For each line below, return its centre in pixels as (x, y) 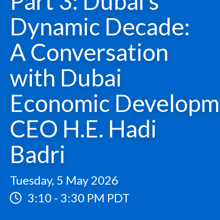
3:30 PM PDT (95, 198)
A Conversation (89, 52)
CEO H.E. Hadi (83, 128)
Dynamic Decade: (100, 26)
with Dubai (66, 77)
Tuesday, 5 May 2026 (64, 180)
